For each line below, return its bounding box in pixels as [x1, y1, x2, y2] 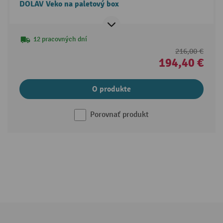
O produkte [92, 84, 131, 95]
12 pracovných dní [33, 35, 87, 44]
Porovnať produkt [90, 110, 149, 120]
